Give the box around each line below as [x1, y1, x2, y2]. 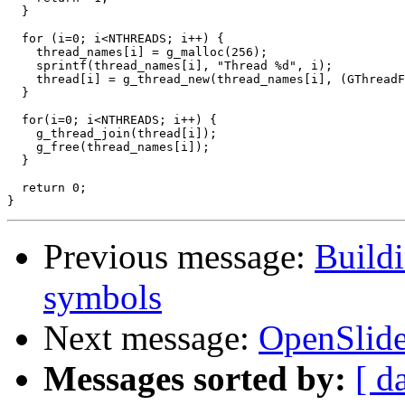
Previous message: [43, 237, 315, 277]
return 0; [7, 181, 87, 195]
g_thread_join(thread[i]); [7, 127, 217, 141]
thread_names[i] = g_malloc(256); [7, 45, 268, 60]
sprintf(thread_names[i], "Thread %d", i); [7, 59, 333, 73]
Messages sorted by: [43, 359, 346, 399]
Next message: [43, 318, 259, 358]
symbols [43, 278, 162, 317]
